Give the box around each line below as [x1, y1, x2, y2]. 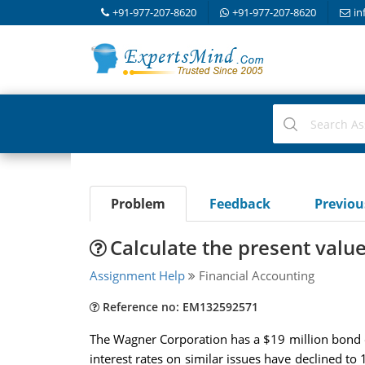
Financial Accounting [195, 267, 314, 284]
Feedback [209, 195, 270, 213]
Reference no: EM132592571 [99, 299, 258, 314]
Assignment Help [89, 267, 185, 284]
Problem [110, 195, 165, 213]
